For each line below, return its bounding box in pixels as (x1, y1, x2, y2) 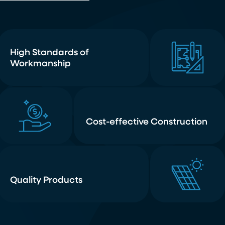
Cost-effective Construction (86, 118, 208, 127)
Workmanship (10, 59, 71, 69)
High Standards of (10, 48, 89, 58)
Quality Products (10, 176, 82, 185)
